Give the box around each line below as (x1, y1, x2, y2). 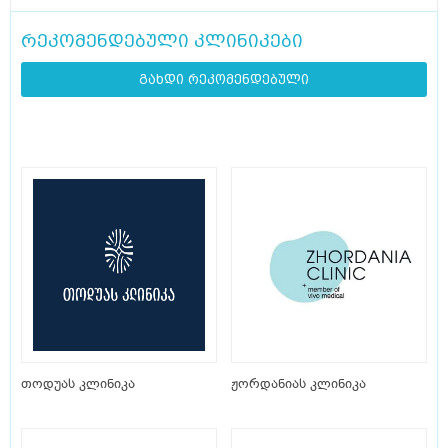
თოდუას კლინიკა (21, 375, 135, 393)
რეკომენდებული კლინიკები (21, 30, 303, 52)
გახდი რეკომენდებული (139, 72, 309, 88)
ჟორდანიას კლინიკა (231, 375, 366, 393)
